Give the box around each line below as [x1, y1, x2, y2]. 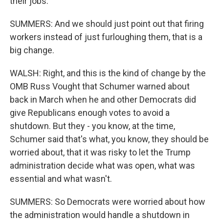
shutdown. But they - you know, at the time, [10, 121, 175, 131]
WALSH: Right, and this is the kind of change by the [10, 68, 206, 78]
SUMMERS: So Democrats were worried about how [10, 197, 205, 207]
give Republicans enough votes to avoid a [10, 108, 170, 118]
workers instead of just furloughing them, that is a [10, 32, 202, 42]
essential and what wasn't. [10, 174, 112, 184]
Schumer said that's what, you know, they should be [10, 134, 209, 144]
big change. [10, 45, 54, 55]
